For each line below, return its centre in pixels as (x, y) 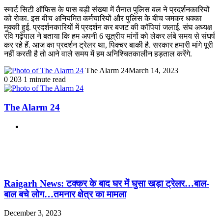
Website (35, 126)
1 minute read (45, 80)
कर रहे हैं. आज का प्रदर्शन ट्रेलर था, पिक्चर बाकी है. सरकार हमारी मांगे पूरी (109, 45)
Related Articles (35, 145)
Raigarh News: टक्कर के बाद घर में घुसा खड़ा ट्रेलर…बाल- (107, 183)
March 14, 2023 (153, 71)
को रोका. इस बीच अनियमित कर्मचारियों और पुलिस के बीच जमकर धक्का (103, 19)
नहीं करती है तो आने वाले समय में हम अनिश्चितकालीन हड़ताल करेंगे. (98, 54)
